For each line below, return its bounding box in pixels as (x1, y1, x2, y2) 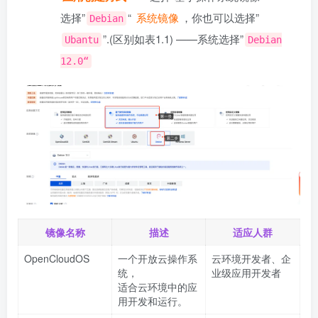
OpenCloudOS (24, 251, 89, 265)
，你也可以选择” (181, 9, 259, 25)
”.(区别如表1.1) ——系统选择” (103, 31, 243, 46)
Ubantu (65, 33, 99, 45)
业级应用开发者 (212, 265, 281, 280)
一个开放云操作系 (118, 251, 197, 265)
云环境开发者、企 (212, 251, 291, 265)
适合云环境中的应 (118, 279, 197, 294)
